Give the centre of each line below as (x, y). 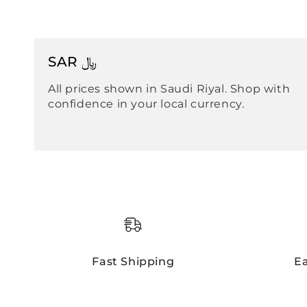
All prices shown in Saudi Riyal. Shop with (169, 88)
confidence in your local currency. (146, 103)
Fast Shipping (133, 261)
